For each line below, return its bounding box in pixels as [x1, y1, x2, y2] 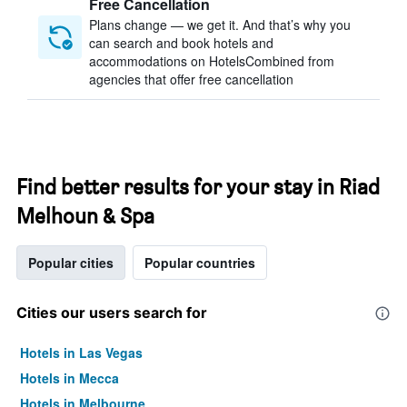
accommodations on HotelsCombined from [89, 52, 334, 70]
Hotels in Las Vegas [20, 343, 143, 362]
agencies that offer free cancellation [89, 70, 293, 88]
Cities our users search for [16, 303, 207, 322]
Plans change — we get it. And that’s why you [89, 15, 351, 34]
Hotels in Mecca [20, 369, 119, 387]
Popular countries [144, 253, 255, 272]
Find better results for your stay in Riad [16, 174, 380, 200]
